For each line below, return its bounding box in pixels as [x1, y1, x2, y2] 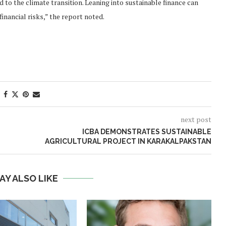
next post [180, 114, 211, 124]
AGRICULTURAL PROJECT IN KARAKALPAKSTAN [44, 137, 211, 145]
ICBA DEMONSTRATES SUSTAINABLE [82, 127, 211, 136]
